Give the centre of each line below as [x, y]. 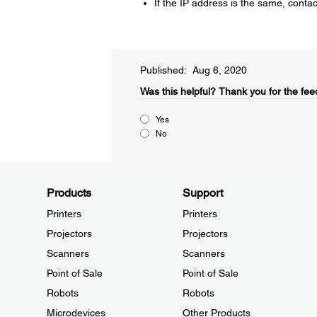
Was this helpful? [178, 91]
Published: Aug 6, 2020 [193, 70]
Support [202, 193]
